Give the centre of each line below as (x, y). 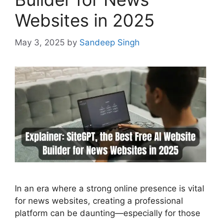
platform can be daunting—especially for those (108, 213)
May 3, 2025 (40, 42)
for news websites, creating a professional (99, 201)
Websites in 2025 (85, 20)
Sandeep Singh (110, 42)
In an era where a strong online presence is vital (110, 188)
